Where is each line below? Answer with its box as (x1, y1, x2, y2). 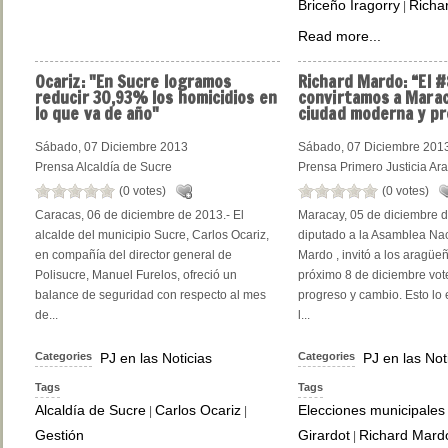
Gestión (35, 426, 84, 443)
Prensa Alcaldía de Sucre (35, 159, 172, 174)
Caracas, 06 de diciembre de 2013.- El (35, 207, 244, 222)
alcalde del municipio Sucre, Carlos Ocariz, (35, 227, 269, 242)
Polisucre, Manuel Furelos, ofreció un (35, 267, 237, 282)
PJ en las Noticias (100, 349, 212, 366)
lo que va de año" (35, 102, 160, 127)
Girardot (298, 426, 351, 443)
